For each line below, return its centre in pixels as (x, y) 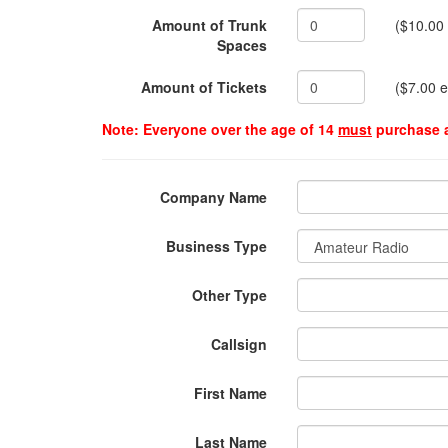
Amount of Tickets (204, 87)
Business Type (216, 246)
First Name (230, 393)
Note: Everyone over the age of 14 (220, 129)
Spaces (242, 45)
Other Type (229, 295)
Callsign (239, 344)
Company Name (213, 197)
